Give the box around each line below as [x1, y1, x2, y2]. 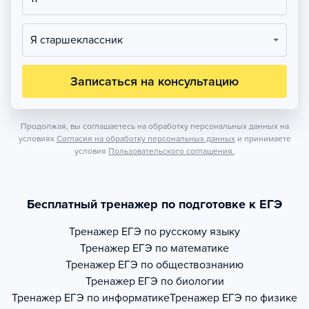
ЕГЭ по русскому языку [121, 225, 240, 239]
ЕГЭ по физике [222, 291, 297, 305]
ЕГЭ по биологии [137, 275, 224, 288]
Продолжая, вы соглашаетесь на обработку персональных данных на [20, 121, 289, 131]
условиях [18, 134, 54, 143]
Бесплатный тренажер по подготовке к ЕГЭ [27, 197, 282, 212]
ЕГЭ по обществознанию [118, 258, 243, 272]
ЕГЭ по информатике [64, 291, 170, 305]
